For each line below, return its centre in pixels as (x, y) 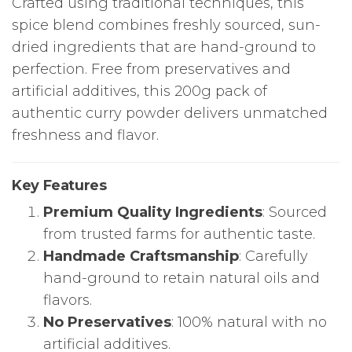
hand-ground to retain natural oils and (181, 278)
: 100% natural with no (249, 322)
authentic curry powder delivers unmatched (170, 113)
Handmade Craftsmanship (141, 256)
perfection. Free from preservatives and (151, 69)
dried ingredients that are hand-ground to (164, 47)
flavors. (68, 300)
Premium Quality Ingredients (153, 212)
